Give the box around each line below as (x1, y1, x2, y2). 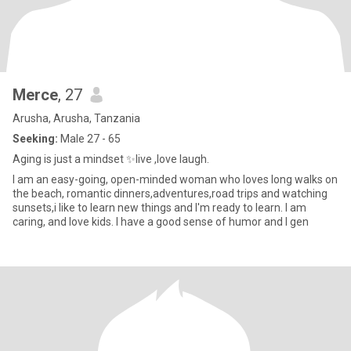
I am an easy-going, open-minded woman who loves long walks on (13, 173, 338, 186)
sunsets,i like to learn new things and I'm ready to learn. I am (13, 201, 306, 214)
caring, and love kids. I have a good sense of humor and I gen (13, 215, 309, 228)
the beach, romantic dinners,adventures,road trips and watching (13, 187, 327, 200)
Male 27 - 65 (58, 132, 121, 145)
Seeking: (13, 132, 58, 145)
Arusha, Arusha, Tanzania (13, 112, 140, 125)
